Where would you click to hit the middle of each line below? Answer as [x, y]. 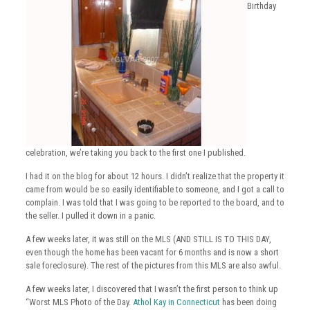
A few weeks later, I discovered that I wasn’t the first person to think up [152, 289]
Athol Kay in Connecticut [176, 302]
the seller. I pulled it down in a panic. [90, 216]
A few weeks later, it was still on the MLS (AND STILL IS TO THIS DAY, [148, 239]
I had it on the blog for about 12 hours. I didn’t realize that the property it [155, 176]
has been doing [248, 302]
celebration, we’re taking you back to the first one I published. [135, 153]
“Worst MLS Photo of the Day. [79, 302]
